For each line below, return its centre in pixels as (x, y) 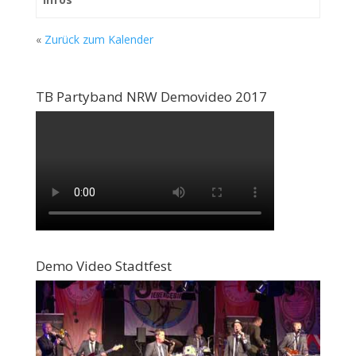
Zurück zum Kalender (99, 39)
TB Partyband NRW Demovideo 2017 (151, 97)
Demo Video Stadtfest (103, 266)
